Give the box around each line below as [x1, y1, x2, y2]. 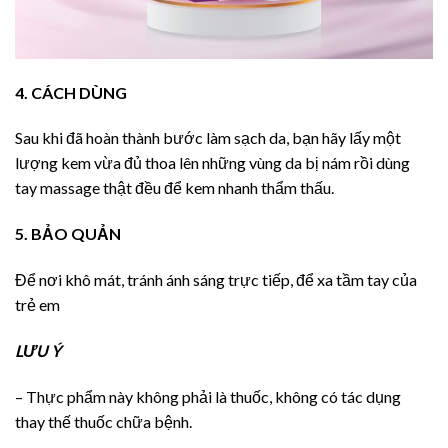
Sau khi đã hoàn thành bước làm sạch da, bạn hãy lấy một [15, 128, 401, 148]
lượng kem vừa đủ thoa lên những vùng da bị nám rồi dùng [15, 153, 410, 173]
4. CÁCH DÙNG [15, 82, 127, 102]
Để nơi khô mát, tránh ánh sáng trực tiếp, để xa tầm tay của [15, 270, 417, 290]
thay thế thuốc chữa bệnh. [15, 411, 192, 431]
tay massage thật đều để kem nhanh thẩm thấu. [15, 178, 334, 198]
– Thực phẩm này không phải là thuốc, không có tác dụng [15, 386, 401, 406]
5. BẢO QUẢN [15, 224, 121, 244]
